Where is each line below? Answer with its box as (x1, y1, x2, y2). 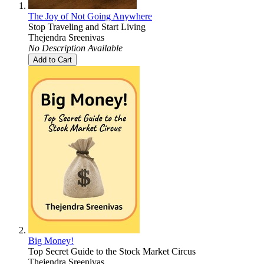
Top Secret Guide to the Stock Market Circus (28, 246, 196, 256)
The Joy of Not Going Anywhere (28, 11, 152, 21)
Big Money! (28, 235, 74, 246)
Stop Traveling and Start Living (28, 21, 146, 32)
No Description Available (28, 42, 123, 53)
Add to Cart (33, 55, 72, 64)
